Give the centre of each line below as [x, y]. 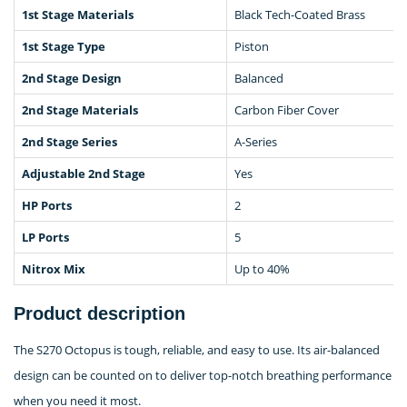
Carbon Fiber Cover [287, 109]
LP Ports [45, 237]
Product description [99, 313]
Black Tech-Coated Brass [300, 14]
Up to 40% [262, 268]
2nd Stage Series [69, 141]
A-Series [256, 141]
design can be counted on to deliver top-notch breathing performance [203, 375]
